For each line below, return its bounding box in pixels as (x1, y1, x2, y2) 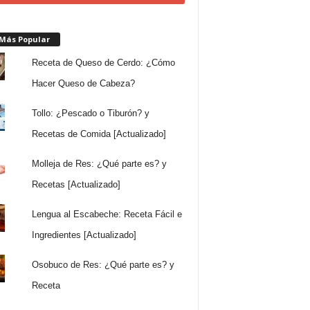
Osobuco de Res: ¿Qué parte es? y (32, 259, 175, 270)
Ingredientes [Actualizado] (32, 229, 137, 240)
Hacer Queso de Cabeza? (32, 77, 136, 89)
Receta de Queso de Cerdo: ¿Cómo (32, 57, 176, 68)
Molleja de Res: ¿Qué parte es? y (32, 158, 167, 169)
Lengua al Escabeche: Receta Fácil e (32, 208, 183, 219)
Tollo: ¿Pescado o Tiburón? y (32, 107, 150, 118)
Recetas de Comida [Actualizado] (32, 128, 167, 139)
